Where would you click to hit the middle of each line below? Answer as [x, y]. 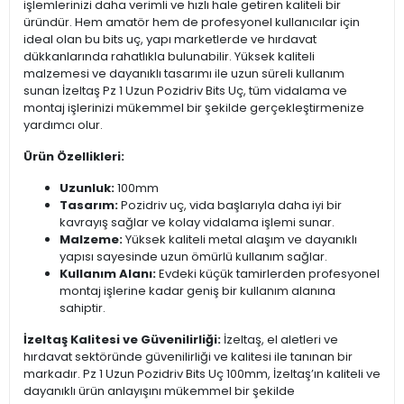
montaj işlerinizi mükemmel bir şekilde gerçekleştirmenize [194, 108]
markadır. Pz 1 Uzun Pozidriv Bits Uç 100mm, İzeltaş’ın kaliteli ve [202, 374]
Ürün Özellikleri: [74, 157]
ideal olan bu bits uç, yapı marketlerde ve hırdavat [170, 40]
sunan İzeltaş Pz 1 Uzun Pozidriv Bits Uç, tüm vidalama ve [185, 91]
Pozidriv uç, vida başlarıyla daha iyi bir [230, 206]
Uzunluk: [87, 188]
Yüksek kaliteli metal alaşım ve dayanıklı [240, 240]
